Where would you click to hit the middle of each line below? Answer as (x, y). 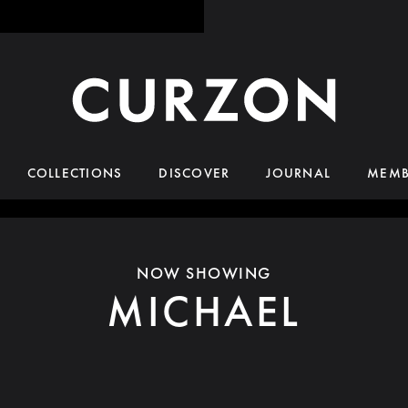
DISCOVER (194, 173)
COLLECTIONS (75, 173)
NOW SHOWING (204, 273)
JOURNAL (299, 173)
